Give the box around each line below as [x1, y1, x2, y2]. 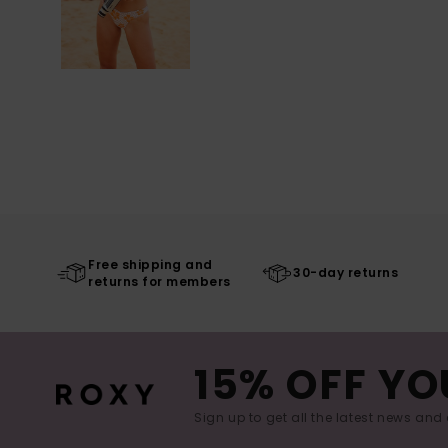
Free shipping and [88, 255, 213, 273]
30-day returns [293, 264, 399, 282]
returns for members [88, 272, 231, 290]
